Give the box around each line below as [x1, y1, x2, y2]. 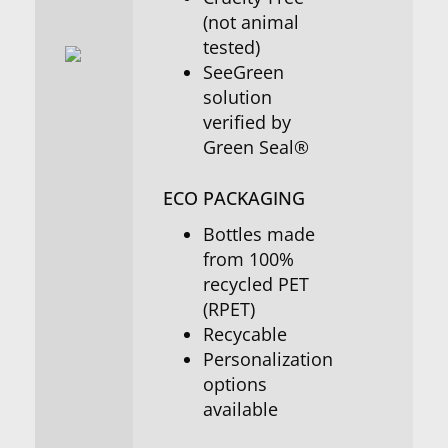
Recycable [203, 322, 287, 346]
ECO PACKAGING [163, 186, 305, 210]
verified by [203, 110, 291, 134]
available [203, 397, 278, 421]
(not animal [203, 10, 299, 34]
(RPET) [203, 297, 255, 321]
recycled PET [203, 272, 309, 296]
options [203, 372, 267, 396]
